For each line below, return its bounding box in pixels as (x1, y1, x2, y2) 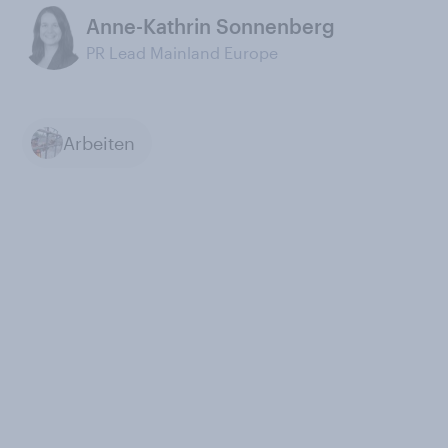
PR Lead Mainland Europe (86, 43, 278, 62)
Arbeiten (63, 131, 135, 154)
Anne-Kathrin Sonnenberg (86, 14, 335, 38)
